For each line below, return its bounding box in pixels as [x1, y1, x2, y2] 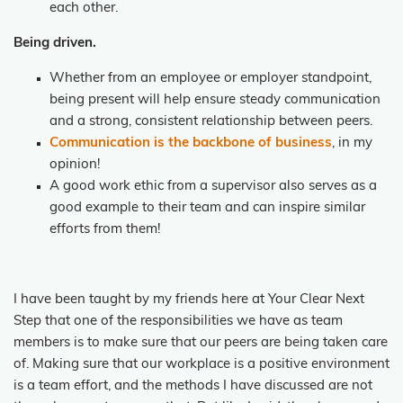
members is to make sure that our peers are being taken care [13, 336, 388, 351]
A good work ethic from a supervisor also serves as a [49, 180, 377, 194]
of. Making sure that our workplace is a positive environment [13, 358, 390, 372]
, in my [332, 137, 372, 151]
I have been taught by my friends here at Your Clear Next [13, 293, 364, 308]
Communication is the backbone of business [49, 137, 332, 151]
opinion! [49, 158, 100, 173]
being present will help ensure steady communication [49, 94, 381, 108]
